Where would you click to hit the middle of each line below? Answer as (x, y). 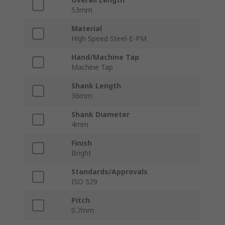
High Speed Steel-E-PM (109, 39)
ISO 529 (84, 182)
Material (87, 29)
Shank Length (96, 86)
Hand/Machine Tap (105, 57)
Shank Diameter (100, 115)
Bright (81, 153)
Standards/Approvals (109, 172)
